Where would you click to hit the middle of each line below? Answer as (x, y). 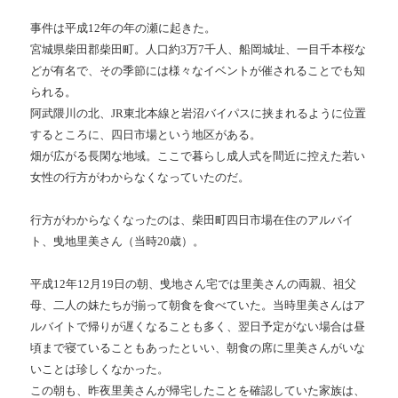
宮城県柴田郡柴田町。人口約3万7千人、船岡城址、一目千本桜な (199, 50)
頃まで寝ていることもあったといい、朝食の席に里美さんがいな (198, 348)
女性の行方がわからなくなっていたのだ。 (140, 178)
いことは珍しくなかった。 (100, 370)
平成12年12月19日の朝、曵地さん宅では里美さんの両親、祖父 (194, 284)
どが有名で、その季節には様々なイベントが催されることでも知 (198, 71)
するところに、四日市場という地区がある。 (146, 135)
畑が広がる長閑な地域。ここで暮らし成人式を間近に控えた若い (198, 156)
